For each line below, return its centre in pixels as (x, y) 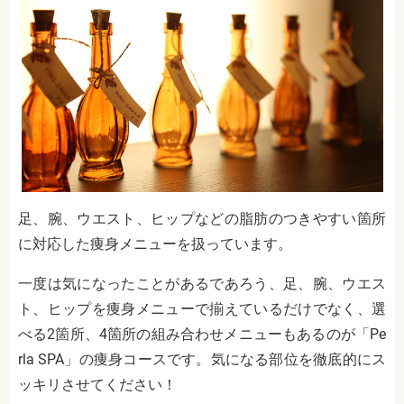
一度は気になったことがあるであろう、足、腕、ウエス (202, 283)
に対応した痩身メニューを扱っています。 (155, 243)
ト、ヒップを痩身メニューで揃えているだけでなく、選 (202, 308)
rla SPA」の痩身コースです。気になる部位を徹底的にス (202, 359)
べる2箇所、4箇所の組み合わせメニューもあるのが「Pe (202, 334)
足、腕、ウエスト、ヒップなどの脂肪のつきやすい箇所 (202, 218)
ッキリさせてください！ (97, 384)
